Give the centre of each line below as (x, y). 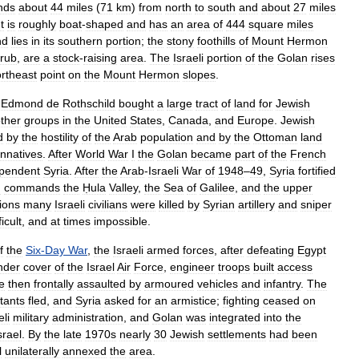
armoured (169, 284)
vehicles (218, 284)
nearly (135, 334)
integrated (235, 317)
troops (234, 267)
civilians (108, 204)
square (266, 24)
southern (80, 41)
